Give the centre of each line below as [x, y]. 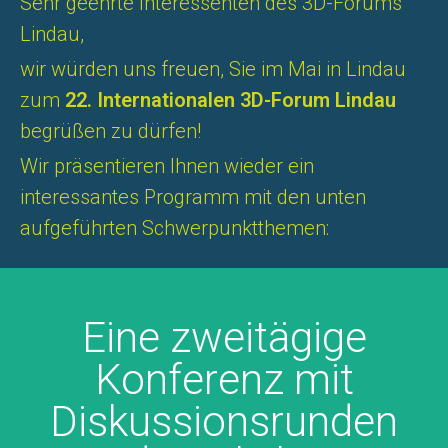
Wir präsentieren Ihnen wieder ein [167, 166]
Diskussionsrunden [224, 421]
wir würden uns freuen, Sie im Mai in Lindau [213, 69]
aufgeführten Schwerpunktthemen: [174, 228]
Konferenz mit [224, 379]
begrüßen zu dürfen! [110, 131]
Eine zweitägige [224, 337]
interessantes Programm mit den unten [193, 197]
